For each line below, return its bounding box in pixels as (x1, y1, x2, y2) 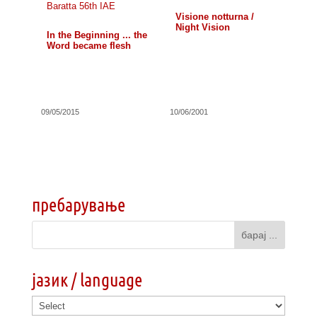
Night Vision (175, 22, 231, 33)
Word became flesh (46, 40, 131, 51)
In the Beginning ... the (46, 30, 147, 40)
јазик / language (31, 268, 142, 290)
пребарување (31, 193, 125, 215)
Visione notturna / (175, 11, 255, 22)
